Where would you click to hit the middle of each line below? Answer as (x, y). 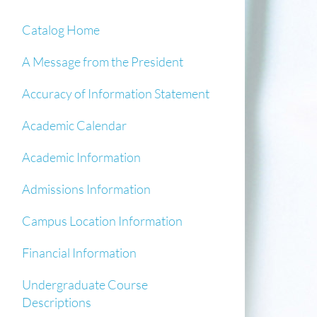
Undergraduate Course (85, 284)
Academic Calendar (74, 125)
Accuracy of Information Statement (116, 93)
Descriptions (57, 302)
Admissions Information (86, 189)
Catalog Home (61, 30)
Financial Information (79, 253)
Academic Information (81, 157)
